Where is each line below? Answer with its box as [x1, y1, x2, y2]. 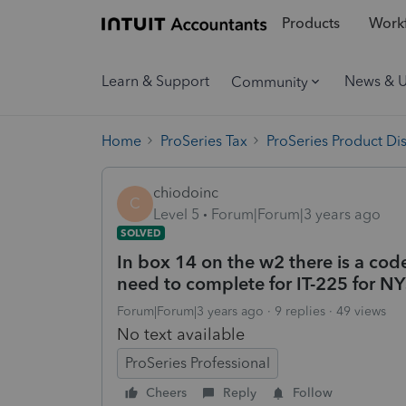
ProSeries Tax [160, 131, 247, 150]
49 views [336, 303, 386, 319]
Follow [293, 384, 333, 401]
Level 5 [153, 205, 199, 223]
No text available [117, 324, 245, 344]
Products [281, 14, 340, 33]
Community [231, 72, 308, 91]
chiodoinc [153, 183, 218, 201]
